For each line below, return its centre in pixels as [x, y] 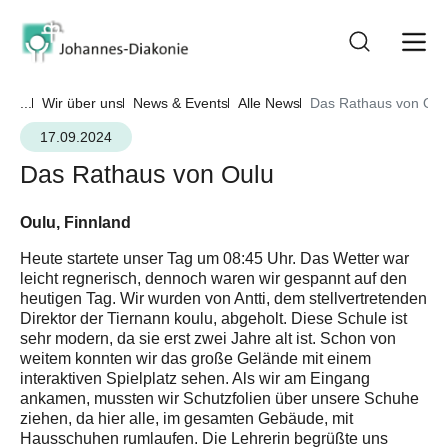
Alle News [269, 103]
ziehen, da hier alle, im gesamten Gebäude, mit [186, 418]
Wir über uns [82, 103]
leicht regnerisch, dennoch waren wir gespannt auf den [213, 278]
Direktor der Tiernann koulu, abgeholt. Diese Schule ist [213, 318]
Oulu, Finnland [75, 222]
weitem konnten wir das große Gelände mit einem [195, 358]
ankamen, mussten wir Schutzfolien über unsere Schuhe [219, 398]
